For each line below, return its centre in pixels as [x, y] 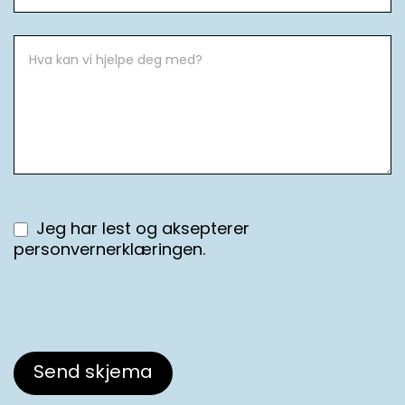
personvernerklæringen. [109, 250]
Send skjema [93, 373]
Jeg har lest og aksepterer [141, 230]
